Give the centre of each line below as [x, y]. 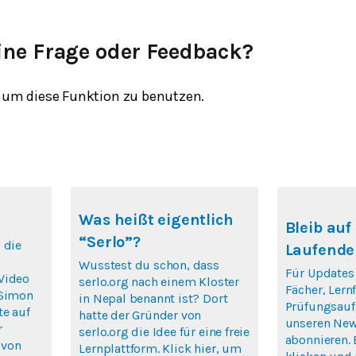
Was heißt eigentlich [156, 219]
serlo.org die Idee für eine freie [164, 331]
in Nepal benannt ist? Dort [153, 298]
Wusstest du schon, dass [149, 265]
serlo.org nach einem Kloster [159, 281]
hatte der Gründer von [140, 315]
